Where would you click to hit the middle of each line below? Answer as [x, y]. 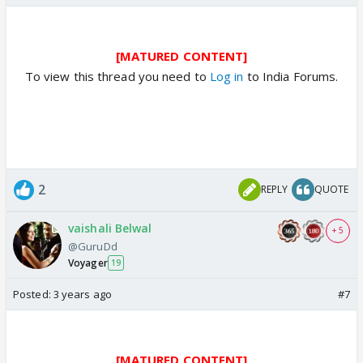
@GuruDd [93, 246]
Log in [225, 76]
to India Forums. [291, 76]
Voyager [88, 263]
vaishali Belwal [110, 228]
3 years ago [82, 294]
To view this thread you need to [115, 76]
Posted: [33, 294]
